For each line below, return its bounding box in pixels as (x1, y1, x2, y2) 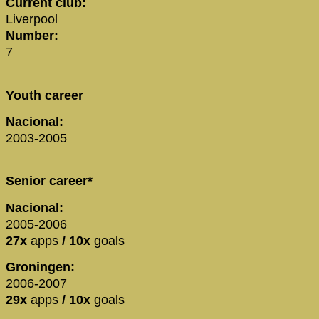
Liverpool (6, 12, 58, 27)
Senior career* (6, 174, 93, 189)
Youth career (6, 88, 83, 103)
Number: (6, 28, 58, 43)
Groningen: (6, 260, 75, 275)
